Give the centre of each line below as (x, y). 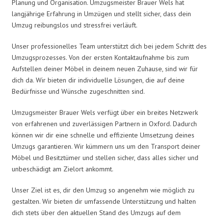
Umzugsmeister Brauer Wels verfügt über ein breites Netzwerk (105, 112)
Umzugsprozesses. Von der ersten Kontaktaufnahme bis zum (100, 57)
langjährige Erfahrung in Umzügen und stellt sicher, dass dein (101, 14)
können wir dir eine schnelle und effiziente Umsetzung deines (103, 135)
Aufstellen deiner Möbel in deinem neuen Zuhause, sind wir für (105, 69)
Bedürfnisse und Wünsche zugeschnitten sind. (78, 91)
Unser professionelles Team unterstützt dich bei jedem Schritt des (109, 46)
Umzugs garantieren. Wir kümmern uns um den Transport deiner (106, 146)
